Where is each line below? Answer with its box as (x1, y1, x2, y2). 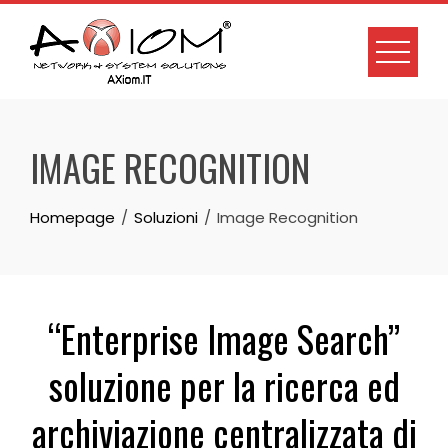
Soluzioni (134, 207, 198, 228)
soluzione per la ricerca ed (48, 358, 400, 413)
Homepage (30, 207, 115, 228)
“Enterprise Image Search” (48, 311, 400, 366)
